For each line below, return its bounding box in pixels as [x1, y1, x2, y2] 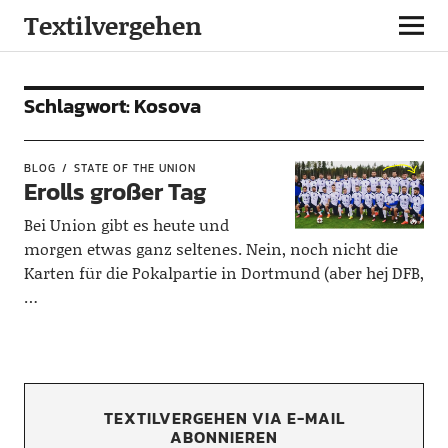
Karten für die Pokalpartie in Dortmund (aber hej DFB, [23, 261, 424, 284]
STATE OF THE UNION [73, 160, 196, 176]
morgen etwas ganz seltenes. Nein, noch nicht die [23, 237, 398, 260]
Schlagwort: [23, 91, 134, 121]
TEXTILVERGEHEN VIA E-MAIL [103, 406, 345, 430]
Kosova [133, 91, 201, 121]
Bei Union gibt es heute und [23, 213, 229, 236]
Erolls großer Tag [23, 174, 207, 209]
